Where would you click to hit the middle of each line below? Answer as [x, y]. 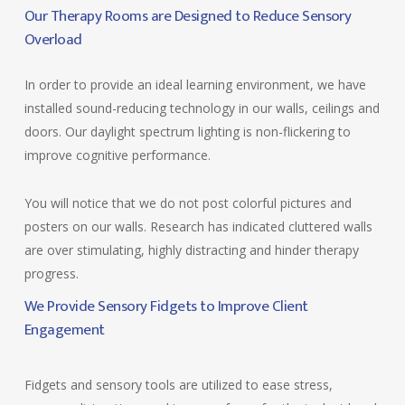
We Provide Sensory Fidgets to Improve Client [166, 306]
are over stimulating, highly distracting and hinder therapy [191, 250]
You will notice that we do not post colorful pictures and [188, 203]
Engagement [64, 330]
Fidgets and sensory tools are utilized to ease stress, [178, 385]
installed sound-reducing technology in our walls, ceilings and [202, 108]
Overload [53, 40]
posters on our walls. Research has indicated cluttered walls [198, 226]
